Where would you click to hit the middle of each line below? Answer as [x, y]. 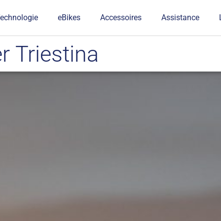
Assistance [181, 18]
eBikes [69, 18]
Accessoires [121, 18]
